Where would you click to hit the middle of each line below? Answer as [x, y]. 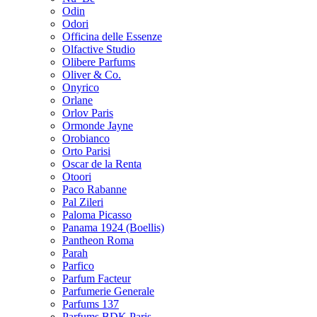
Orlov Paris [88, 113]
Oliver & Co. [92, 75]
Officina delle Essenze [112, 36]
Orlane [77, 100]
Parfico [78, 266]
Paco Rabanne [94, 189]
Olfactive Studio [99, 49]
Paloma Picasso [97, 215]
